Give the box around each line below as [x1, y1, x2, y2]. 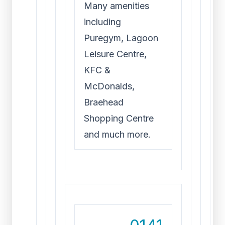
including [84, 17, 121, 27]
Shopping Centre [84, 113, 154, 124]
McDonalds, [84, 81, 135, 91]
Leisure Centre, [84, 49, 147, 59]
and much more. [84, 129, 151, 140]
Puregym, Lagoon [84, 33, 158, 43]
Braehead [84, 97, 124, 107]
